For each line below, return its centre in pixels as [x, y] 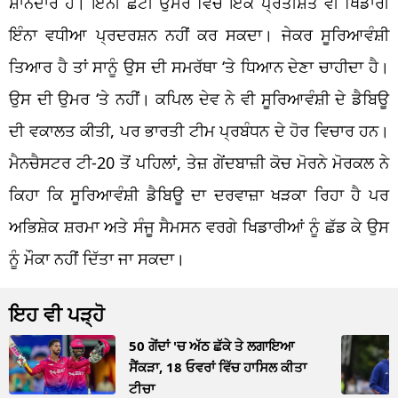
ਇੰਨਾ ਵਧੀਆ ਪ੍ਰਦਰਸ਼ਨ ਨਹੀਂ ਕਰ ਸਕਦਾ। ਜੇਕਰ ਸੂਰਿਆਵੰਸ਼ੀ [199, 34]
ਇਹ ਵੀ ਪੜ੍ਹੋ [57, 313]
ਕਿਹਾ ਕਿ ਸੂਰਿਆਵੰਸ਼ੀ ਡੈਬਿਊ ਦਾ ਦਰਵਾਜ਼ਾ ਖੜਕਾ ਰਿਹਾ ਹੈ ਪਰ [199, 194]
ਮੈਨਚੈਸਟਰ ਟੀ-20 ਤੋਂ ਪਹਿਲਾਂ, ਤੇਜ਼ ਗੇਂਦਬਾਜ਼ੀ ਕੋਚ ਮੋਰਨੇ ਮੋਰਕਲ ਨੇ [199, 162]
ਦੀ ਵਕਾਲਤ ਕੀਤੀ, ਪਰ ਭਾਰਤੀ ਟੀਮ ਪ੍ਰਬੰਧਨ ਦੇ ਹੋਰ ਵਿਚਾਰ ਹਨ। [199, 130]
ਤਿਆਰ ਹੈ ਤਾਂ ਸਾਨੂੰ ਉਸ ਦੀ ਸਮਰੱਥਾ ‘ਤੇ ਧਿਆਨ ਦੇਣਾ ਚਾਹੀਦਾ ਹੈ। [199, 66]
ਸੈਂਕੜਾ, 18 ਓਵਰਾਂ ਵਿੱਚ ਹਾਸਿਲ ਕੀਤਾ [218, 366]
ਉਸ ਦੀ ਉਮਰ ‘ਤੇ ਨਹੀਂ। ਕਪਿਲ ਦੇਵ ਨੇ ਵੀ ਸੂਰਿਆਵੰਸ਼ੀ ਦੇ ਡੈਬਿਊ [199, 98]
